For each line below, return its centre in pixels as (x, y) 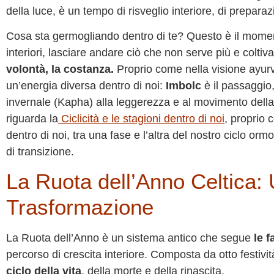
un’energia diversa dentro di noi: (86, 85)
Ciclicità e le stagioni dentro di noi (141, 118)
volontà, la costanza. (60, 69)
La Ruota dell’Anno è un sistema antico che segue (130, 238)
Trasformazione (80, 207)
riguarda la (32, 118)
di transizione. (40, 151)
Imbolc (183, 85)
